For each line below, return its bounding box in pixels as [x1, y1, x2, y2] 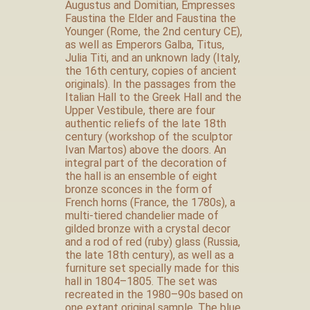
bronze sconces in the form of [65, 183, 212, 196]
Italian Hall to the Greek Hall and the [65, 91, 241, 104]
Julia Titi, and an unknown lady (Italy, [65, 51, 240, 64]
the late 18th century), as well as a [65, 248, 234, 262]
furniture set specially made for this [65, 262, 239, 275]
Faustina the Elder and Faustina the [65, 12, 236, 25]
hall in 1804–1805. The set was [65, 275, 217, 288]
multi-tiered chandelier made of [65, 209, 219, 222]
